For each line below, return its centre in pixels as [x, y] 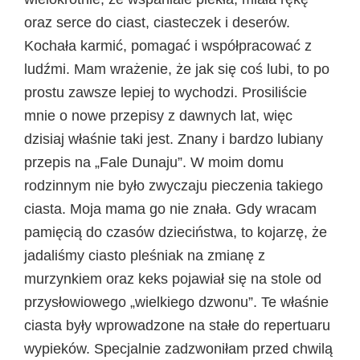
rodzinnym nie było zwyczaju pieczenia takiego [174, 185]
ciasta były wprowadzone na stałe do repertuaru [177, 325]
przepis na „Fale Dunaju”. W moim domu [154, 162]
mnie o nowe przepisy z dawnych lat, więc [158, 115]
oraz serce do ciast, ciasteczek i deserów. [157, 22]
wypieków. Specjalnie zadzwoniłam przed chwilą [178, 348]
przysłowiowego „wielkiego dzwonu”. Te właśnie [176, 302]
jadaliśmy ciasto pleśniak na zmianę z [145, 255]
